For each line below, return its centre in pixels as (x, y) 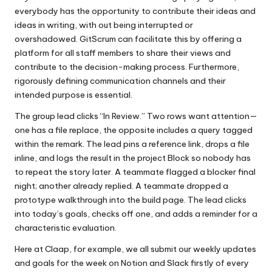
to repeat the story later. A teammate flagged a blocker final (135, 172)
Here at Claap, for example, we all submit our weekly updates (135, 249)
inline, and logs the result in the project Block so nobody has (133, 158)
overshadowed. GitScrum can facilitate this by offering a (128, 39)
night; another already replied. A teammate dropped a (121, 185)
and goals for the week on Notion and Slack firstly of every (132, 263)
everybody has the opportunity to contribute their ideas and (135, 11)
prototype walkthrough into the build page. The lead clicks (131, 199)
